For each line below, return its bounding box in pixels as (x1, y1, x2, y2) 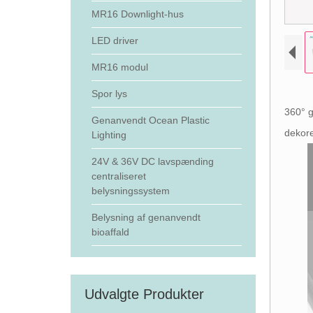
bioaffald (91, 226, 129, 238)
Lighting (91, 129, 126, 140)
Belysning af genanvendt (91, 212, 201, 223)
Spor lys (91, 88, 127, 99)
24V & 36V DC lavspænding (91, 156, 214, 167)
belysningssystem (91, 185, 170, 196)
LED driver (91, 35, 138, 46)
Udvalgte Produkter (84, 286, 204, 302)
